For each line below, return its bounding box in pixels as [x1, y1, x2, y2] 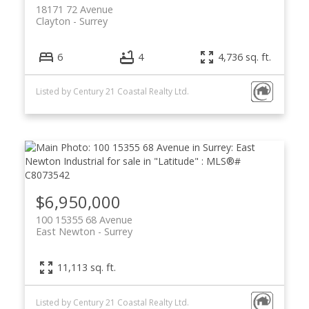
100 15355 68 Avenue [35, 212, 132, 226]
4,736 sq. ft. [218, 50, 272, 63]
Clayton [35, 14, 70, 28]
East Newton [35, 224, 95, 238]
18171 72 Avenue [35, 2, 113, 16]
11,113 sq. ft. [57, 261, 116, 274]
